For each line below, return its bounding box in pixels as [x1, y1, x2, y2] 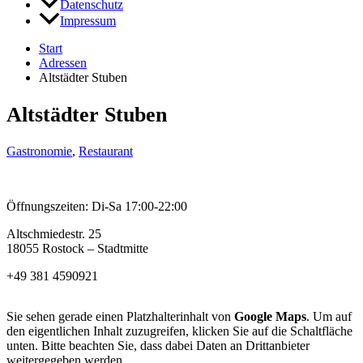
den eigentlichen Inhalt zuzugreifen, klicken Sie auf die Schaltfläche [6, 324, 352, 339]
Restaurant [79, 144, 133, 159]
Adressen [39, 56, 87, 70]
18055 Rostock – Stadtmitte [6, 241, 148, 256]
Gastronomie [6, 144, 72, 159]
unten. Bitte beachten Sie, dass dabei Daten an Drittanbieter [6, 339, 310, 353]
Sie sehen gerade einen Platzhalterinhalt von [6, 310, 234, 324]
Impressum [60, 14, 116, 28]
